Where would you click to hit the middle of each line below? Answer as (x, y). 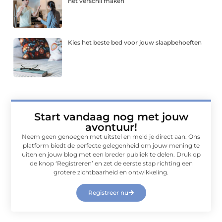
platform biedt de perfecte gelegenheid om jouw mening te (111, 145)
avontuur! (111, 127)
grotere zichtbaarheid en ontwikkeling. (111, 172)
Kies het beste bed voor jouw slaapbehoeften (135, 43)
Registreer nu (108, 193)
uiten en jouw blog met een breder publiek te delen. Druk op (111, 154)
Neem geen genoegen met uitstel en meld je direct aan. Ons (111, 136)
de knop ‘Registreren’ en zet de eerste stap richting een (111, 163)
